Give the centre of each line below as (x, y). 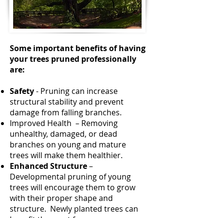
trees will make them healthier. (66, 155)
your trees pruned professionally (73, 59)
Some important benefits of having (78, 48)
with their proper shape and (61, 198)
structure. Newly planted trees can (74, 209)
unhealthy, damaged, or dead (64, 134)
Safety (22, 91)
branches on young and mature (68, 145)
